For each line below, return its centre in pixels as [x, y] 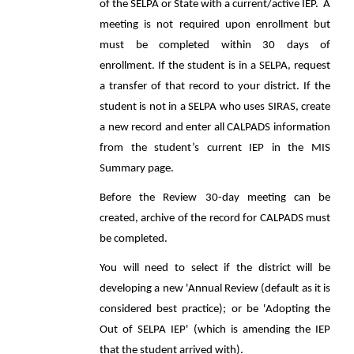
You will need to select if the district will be [215, 268]
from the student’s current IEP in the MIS [215, 148]
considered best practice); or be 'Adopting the [215, 309]
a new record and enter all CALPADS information [215, 128]
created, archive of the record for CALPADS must [215, 218]
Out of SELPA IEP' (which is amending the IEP [215, 330]
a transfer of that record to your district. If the [215, 87]
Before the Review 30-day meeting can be [215, 198]
